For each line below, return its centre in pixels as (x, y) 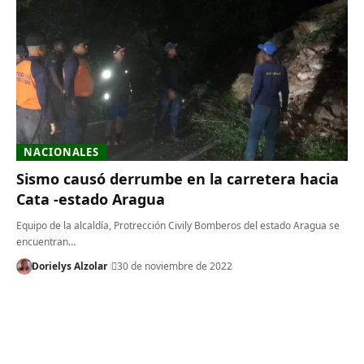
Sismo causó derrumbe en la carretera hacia (178, 178)
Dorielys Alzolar (69, 266)
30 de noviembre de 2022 (174, 266)
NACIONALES (62, 152)
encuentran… (46, 241)
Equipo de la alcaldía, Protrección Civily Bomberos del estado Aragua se (178, 225)
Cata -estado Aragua (91, 199)
